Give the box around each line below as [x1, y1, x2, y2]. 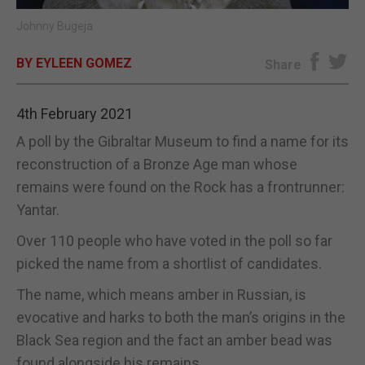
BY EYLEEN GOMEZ [16, 55, 132, 71]
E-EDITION [151, 21, 214, 38]
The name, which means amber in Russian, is [16, 285, 306, 303]
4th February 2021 [16, 104, 133, 122]
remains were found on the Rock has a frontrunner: [16, 178, 345, 196]
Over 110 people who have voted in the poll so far [16, 231, 332, 249]
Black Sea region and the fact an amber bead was [16, 331, 332, 349]
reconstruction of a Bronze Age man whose [16, 155, 297, 173]
